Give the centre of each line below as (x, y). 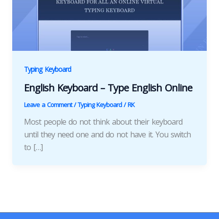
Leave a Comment (48, 105)
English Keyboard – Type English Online (108, 88)
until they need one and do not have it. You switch (107, 135)
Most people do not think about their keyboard (103, 122)
